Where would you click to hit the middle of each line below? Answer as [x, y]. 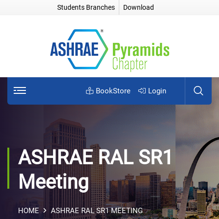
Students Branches [86, 7]
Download [139, 7]
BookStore [113, 91]
